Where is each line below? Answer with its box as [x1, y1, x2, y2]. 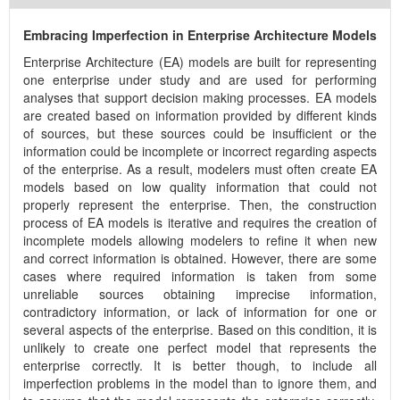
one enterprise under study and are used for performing [23, 71, 377, 89]
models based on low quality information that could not [23, 178, 377, 196]
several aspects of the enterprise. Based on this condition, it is [23, 321, 377, 339]
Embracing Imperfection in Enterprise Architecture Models [23, 26, 377, 45]
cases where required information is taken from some [23, 267, 377, 286]
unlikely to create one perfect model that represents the [23, 338, 377, 357]
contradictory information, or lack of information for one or [23, 303, 377, 321]
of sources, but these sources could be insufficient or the [23, 124, 377, 143]
